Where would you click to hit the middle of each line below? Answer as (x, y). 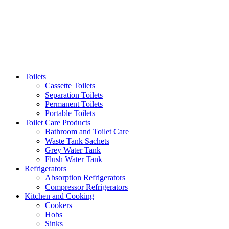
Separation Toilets (74, 95)
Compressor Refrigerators (86, 187)
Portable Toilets (70, 113)
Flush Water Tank (74, 159)
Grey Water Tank (73, 150)
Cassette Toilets (70, 86)
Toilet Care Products (58, 123)
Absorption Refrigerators (85, 178)
